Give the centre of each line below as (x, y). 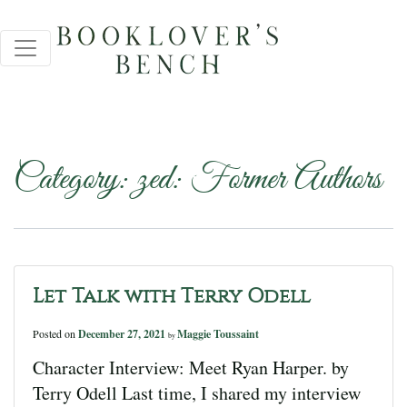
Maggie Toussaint (218, 334)
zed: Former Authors (259, 180)
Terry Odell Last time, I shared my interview (197, 393)
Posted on (55, 333)
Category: (75, 180)
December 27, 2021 (123, 334)
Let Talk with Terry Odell (172, 296)
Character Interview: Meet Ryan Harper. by (191, 367)
